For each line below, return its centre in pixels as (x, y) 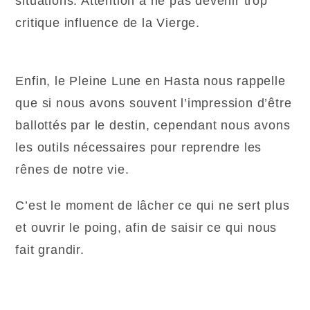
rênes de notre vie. (72, 170)
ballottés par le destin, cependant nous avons (153, 126)
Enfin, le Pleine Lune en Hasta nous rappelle (151, 81)
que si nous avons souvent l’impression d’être (154, 103)
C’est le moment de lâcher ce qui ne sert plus (153, 206)
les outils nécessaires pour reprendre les (139, 148)
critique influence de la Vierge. (108, 23)
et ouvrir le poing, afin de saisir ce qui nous (146, 228)
